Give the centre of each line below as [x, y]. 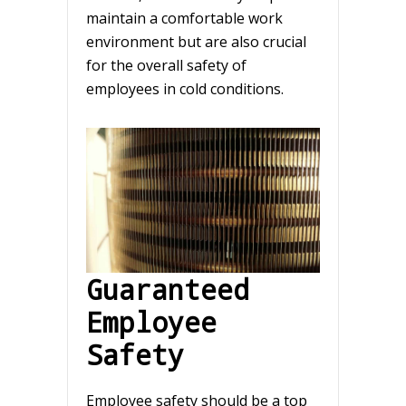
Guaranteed [168, 289]
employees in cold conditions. [185, 88]
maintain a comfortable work [184, 18]
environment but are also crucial [196, 41]
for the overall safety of [166, 65]
